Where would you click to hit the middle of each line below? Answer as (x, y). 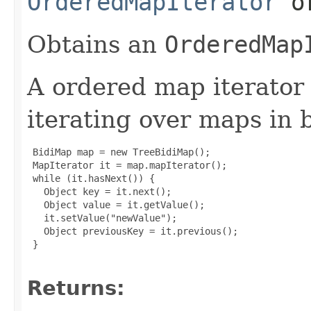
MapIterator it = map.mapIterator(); (127, 165)
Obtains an (96, 44)
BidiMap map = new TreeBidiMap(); (119, 152)
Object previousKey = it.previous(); (133, 231)
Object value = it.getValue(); (116, 205)
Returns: (76, 288)
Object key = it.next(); (99, 192)
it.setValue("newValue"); (102, 218)
